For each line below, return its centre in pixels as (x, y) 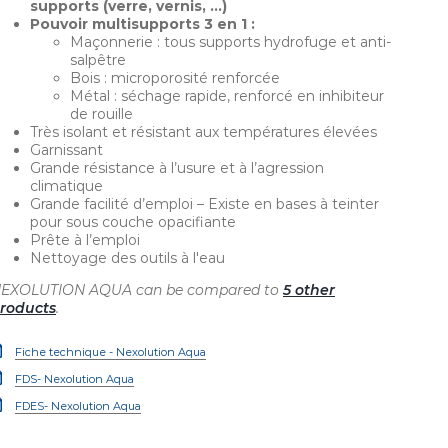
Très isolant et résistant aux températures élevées (203, 132)
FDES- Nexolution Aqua (78, 406)
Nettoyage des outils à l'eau (127, 258)
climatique (66, 186)
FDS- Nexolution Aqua (74, 379)
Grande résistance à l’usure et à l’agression (177, 168)
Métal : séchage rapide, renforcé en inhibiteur (227, 96)
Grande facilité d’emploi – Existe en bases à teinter (204, 204)
